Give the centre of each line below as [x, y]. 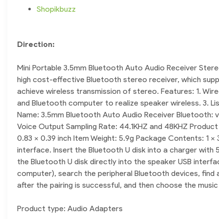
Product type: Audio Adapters [70, 209]
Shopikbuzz [56, 9]
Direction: [36, 44]
